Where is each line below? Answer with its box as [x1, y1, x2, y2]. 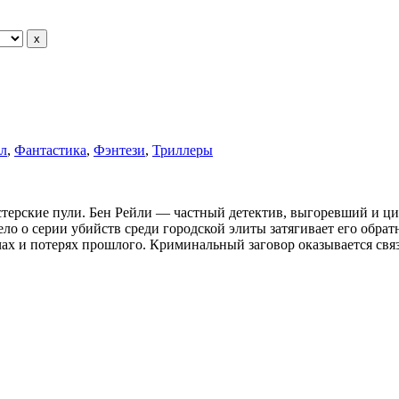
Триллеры [152, 142, 213, 158]
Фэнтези [94, 142, 145, 158]
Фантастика [14, 142, 86, 158]
